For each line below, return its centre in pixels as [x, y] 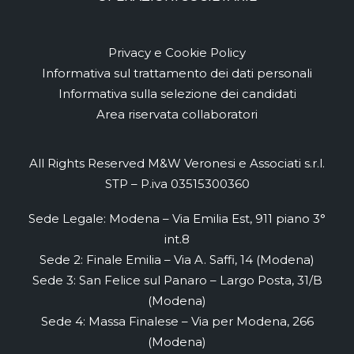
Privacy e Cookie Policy [177, 53]
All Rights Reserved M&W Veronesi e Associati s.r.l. [177, 163]
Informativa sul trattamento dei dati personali [177, 73]
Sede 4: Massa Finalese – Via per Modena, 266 [177, 321]
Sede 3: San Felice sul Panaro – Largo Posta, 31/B [177, 280]
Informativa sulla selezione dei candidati [177, 94]
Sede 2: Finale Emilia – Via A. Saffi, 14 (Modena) [177, 260]
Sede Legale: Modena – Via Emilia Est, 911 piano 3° [177, 218]
